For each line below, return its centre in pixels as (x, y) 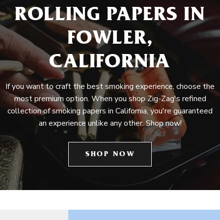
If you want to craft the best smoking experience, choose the (110, 86)
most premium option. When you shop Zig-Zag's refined (110, 99)
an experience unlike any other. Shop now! (110, 123)
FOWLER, (110, 40)
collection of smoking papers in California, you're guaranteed (110, 111)
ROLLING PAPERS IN (110, 16)
